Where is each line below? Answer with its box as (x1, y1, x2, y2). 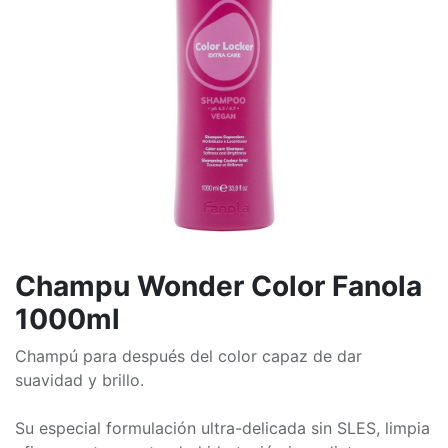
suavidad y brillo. (15, 370, 144, 390)
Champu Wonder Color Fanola (15, 269, 422, 303)
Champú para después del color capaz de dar (15, 346, 362, 366)
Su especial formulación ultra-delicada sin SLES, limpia (15, 418, 430, 438)
